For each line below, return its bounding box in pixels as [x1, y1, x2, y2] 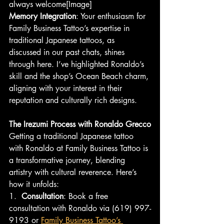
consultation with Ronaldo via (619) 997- [9, 203, 151, 214]
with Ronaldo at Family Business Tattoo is [9, 143, 150, 154]
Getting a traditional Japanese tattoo [9, 131, 136, 142]
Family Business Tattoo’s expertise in [9, 23, 132, 34]
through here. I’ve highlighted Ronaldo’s [9, 59, 146, 70]
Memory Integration [9, 11, 76, 22]
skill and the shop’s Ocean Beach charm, [9, 71, 151, 82]
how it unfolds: [9, 179, 59, 190]
